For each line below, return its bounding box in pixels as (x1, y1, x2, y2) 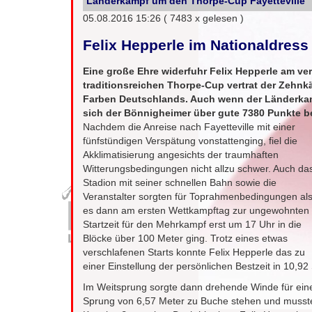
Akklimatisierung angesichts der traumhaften (83, 148, 279, 160)
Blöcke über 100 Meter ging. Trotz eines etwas (83, 232, 288, 244)
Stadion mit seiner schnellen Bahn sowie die (83, 176, 277, 188)
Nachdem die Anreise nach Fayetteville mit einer (83, 120, 296, 132)
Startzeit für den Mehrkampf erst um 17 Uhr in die (83, 218, 302, 230)
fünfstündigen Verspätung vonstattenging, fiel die (83, 134, 298, 146)
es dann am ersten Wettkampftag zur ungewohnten (83, 204, 310, 216)
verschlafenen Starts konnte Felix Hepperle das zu (83, 246, 306, 258)
